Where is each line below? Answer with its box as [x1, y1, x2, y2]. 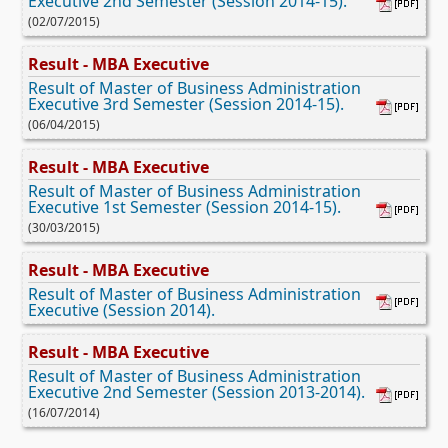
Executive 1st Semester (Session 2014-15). [28, 195, 341, 218]
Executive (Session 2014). [28, 298, 215, 321]
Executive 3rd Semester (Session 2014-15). [28, 92, 344, 115]
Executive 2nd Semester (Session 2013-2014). [28, 380, 365, 403]
